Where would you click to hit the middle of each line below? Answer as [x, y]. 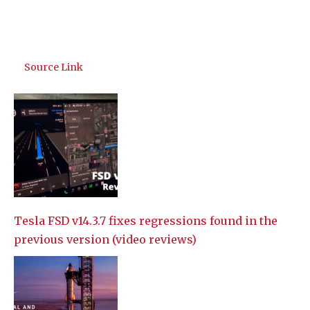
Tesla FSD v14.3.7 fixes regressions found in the [146, 220]
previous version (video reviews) [105, 239]
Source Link [54, 67]
